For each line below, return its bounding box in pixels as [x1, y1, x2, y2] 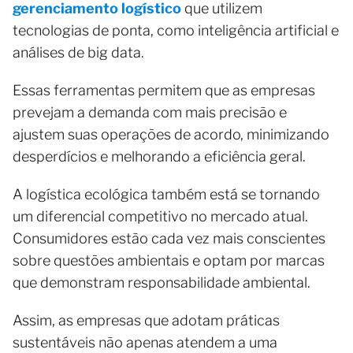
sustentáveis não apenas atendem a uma [13, 333, 277, 351]
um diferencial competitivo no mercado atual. [13, 207, 308, 225]
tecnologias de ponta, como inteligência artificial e [13, 21, 339, 39]
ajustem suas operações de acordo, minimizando [13, 125, 329, 143]
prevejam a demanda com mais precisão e [13, 103, 287, 121]
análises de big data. [13, 43, 147, 61]
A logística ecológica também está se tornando [13, 185, 320, 203]
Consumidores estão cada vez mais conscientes [13, 229, 325, 247]
